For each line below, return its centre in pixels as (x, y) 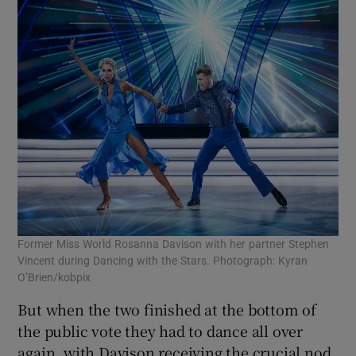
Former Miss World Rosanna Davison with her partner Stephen (174, 244)
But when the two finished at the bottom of (167, 310)
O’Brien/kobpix (54, 278)
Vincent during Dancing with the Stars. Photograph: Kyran (163, 261)
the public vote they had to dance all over (161, 331)
